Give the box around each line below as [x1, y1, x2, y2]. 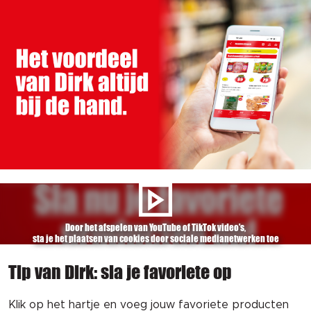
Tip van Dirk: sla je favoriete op [8, 260, 232, 283]
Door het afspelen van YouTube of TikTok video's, [65, 221, 246, 233]
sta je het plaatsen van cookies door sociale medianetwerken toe [32, 233, 279, 244]
